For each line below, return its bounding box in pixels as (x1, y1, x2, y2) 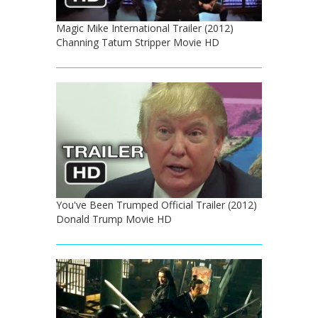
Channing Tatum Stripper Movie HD (56, 35, 219, 49)
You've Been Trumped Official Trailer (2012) (56, 197, 257, 212)
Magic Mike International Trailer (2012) (56, 21, 234, 35)
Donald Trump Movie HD (56, 212, 172, 226)
